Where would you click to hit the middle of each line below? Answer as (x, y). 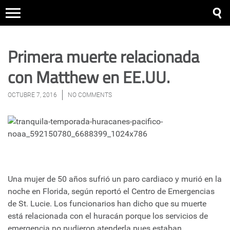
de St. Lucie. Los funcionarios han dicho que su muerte (107, 204)
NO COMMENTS (90, 95)
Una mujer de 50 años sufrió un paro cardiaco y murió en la (115, 179)
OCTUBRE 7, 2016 (32, 95)
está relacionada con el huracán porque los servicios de (108, 216)
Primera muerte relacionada (103, 56)
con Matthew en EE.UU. (89, 77)
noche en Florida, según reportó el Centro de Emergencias (111, 191)
